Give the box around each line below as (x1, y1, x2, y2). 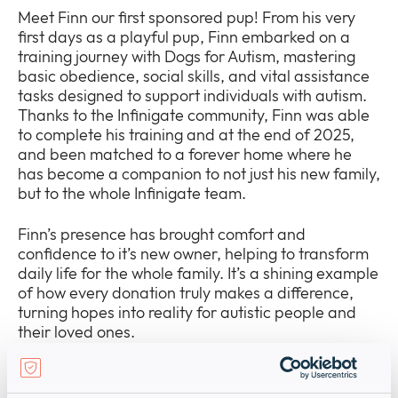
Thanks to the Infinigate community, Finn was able (18, 105, 370, 126)
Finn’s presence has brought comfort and (18, 224, 306, 245)
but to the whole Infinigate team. (18, 183, 246, 204)
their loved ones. (18, 322, 135, 343)
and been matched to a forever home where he (18, 144, 352, 165)
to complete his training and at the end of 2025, (18, 124, 354, 146)
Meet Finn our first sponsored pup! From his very (18, 7, 355, 28)
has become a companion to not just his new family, (18, 163, 380, 185)
